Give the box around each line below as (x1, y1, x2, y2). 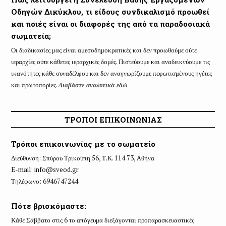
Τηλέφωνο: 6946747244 (11, 177, 78, 186)
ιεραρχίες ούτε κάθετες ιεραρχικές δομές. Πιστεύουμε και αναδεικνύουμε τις (11, 57, 210, 66)
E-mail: (11, 165, 34, 174)
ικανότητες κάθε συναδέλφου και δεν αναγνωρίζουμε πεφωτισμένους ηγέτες (11, 69, 212, 78)
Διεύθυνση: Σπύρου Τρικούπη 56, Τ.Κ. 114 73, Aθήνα (11, 153, 154, 162)
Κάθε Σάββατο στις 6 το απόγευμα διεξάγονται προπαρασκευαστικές (11, 215, 194, 224)
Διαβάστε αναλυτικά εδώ (58, 80, 127, 89)
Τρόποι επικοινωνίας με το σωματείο (11, 139, 155, 149)
